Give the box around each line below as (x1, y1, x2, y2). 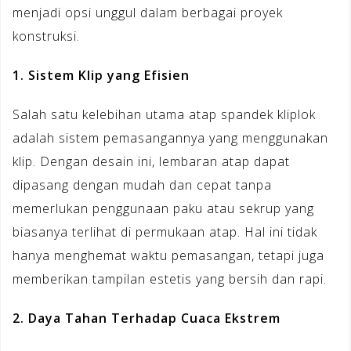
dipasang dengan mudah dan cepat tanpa (13, 175, 272, 194)
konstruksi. (13, 27, 80, 45)
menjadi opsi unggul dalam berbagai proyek (13, 3, 283, 21)
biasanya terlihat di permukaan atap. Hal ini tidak (13, 223, 317, 241)
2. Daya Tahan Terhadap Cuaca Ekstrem (13, 309, 280, 327)
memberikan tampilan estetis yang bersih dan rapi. (13, 270, 327, 288)
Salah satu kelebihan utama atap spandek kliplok (13, 105, 316, 123)
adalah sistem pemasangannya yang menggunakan (13, 128, 328, 147)
